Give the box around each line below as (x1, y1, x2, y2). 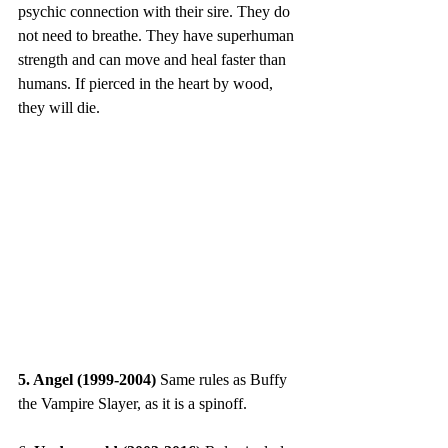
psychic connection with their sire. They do (18, 2, 294, 20)
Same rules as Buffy (160, 370, 291, 388)
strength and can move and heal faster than (18, 50, 290, 68)
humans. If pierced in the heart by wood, (18, 74, 277, 92)
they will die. (18, 98, 100, 116)
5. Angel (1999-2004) (18, 370, 160, 388)
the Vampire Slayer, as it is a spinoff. (18, 394, 247, 412)
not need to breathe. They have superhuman (18, 26, 298, 44)
